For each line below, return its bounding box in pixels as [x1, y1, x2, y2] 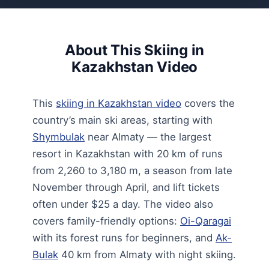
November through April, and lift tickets [32, 181, 220, 194]
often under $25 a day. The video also [32, 198, 213, 211]
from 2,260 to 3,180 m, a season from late [32, 165, 232, 177]
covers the [181, 97, 235, 110]
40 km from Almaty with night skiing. [58, 249, 236, 261]
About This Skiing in [64, 41, 205, 59]
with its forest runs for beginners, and [32, 232, 216, 244]
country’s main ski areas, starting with [32, 114, 213, 127]
